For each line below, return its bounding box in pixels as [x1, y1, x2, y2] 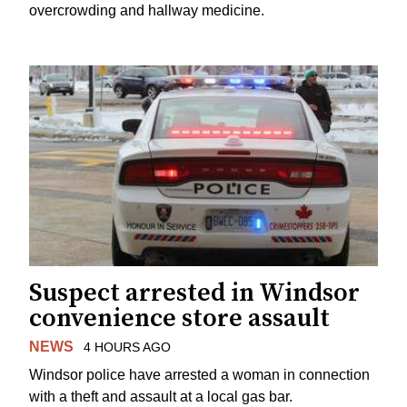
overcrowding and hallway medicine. [29, 2, 264, 18]
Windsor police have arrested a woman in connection [29, 366, 370, 382]
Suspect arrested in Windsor [29, 277, 360, 310]
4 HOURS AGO [83, 340, 171, 355]
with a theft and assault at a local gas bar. [29, 388, 293, 404]
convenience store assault [29, 303, 330, 335]
